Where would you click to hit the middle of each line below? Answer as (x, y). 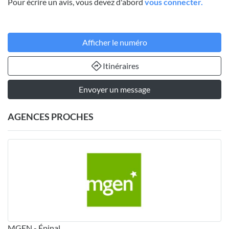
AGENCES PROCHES (51, 117)
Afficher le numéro (114, 42)
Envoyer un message (114, 89)
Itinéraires (121, 66)
